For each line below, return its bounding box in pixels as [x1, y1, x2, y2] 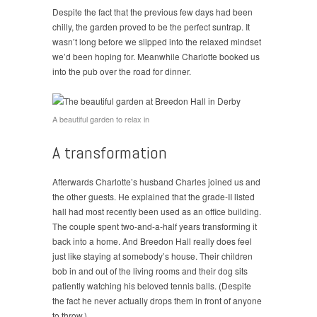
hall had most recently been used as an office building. [52, 204, 261, 217]
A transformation [52, 141, 167, 163]
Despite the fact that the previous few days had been [52, 5, 253, 18]
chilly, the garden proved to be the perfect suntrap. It [52, 20, 250, 33]
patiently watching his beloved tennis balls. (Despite [52, 279, 251, 292]
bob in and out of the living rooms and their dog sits [52, 264, 248, 277]
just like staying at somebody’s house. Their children [52, 249, 253, 262]
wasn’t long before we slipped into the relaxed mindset [52, 35, 261, 47]
